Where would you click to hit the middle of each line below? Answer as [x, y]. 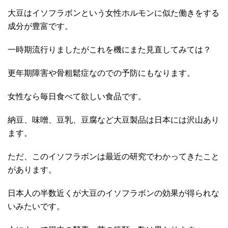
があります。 [32, 170]
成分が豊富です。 [40, 26]
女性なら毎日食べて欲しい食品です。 [77, 97]
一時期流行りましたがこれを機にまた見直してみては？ [109, 50]
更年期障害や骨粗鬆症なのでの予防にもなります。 [101, 73]
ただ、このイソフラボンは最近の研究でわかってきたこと [113, 157]
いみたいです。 [36, 207]
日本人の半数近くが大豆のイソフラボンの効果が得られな [113, 193]
